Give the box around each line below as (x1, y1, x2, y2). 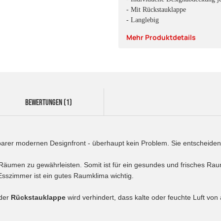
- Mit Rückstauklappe (126, 5, 186, 13)
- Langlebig (126, 16, 159, 24)
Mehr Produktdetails (126, 32, 196, 42)
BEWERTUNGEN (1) (25, 97, 72, 108)
